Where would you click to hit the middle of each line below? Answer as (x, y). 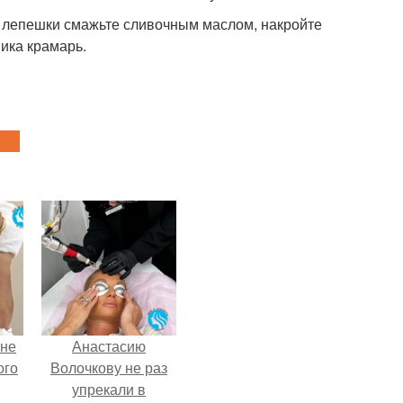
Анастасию (109, 346)
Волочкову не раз (109, 367)
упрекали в (109, 389)
